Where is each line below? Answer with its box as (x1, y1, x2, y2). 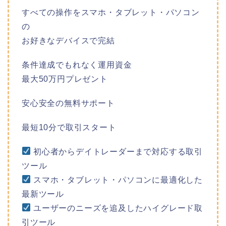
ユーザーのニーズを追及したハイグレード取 (31, 203, 203, 212)
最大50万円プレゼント (22, 74, 108, 83)
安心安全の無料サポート (22, 98, 115, 107)
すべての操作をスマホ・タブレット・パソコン (22, 8, 200, 17)
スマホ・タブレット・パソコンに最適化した (31, 175, 203, 184)
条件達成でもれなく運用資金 (22, 60, 132, 69)
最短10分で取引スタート (22, 123, 117, 132)
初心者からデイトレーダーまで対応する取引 (31, 147, 203, 156)
